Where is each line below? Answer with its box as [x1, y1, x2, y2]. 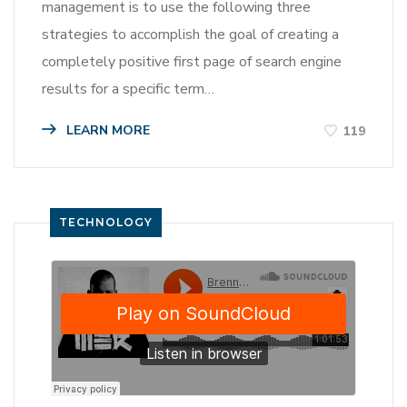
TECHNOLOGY [59, 214, 153, 229]
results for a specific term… [42, 79, 214, 100]
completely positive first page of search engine [42, 52, 342, 73]
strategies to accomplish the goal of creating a [42, 25, 339, 45]
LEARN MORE [63, 122, 150, 140]
